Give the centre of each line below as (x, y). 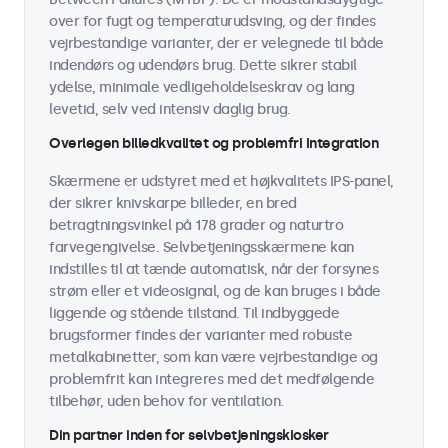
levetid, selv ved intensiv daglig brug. (170, 109)
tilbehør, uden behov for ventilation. (166, 401)
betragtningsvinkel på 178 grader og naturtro (196, 225)
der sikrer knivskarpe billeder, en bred (173, 203)
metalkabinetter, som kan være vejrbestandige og (213, 357)
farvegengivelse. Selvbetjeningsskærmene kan (201, 247)
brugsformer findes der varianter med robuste (200, 335)
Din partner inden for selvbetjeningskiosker (189, 435)
